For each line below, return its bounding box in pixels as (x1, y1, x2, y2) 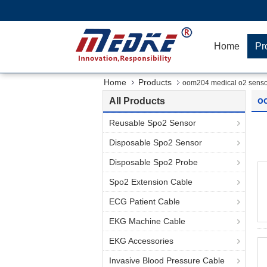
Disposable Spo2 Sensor (109, 138, 202, 147)
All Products (109, 96, 165, 106)
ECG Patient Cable (109, 197, 180, 206)
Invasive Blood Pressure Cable (109, 256, 225, 265)
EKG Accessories (109, 236, 173, 246)
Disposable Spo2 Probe (109, 157, 198, 167)
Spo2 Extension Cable (109, 177, 193, 187)
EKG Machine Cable (109, 216, 185, 226)
